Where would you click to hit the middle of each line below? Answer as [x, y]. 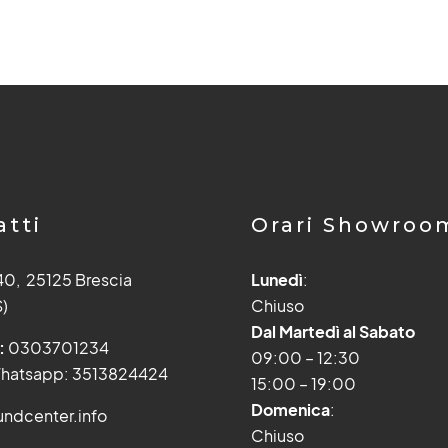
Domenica [290, 409]
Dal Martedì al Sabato [332, 331]
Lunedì [276, 279]
